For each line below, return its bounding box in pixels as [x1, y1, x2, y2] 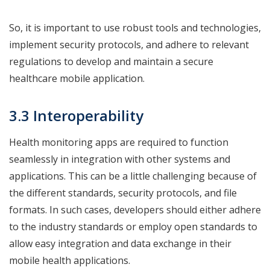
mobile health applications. [9, 253, 133, 267]
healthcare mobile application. [9, 71, 145, 85]
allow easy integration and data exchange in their [9, 236, 231, 250]
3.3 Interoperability [9, 105, 143, 125]
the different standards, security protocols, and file [9, 186, 237, 199]
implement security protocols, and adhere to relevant [9, 37, 249, 51]
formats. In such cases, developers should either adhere [9, 202, 261, 216]
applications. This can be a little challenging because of [9, 169, 257, 183]
